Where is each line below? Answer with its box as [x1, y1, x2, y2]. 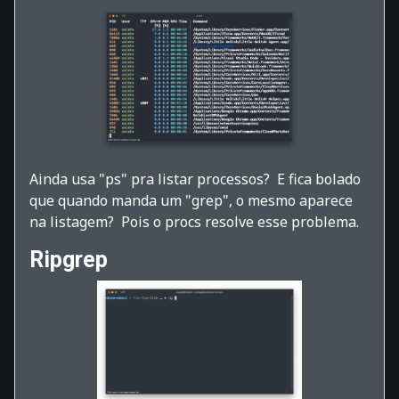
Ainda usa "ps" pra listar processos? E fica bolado [29, 169, 361, 190]
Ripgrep [29, 247, 108, 273]
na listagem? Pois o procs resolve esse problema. [29, 212, 359, 232]
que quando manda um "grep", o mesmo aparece [29, 191, 353, 211]
